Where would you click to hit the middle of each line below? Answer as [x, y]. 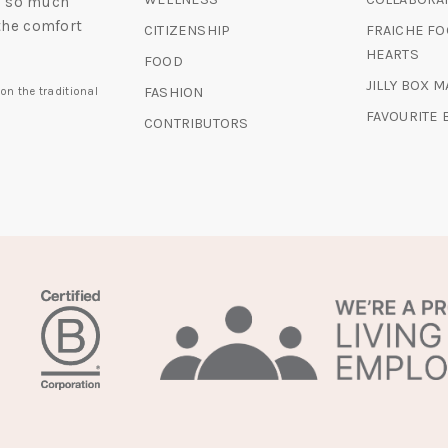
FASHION [174, 93]
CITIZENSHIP [187, 31]
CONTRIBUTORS [196, 124]
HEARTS [392, 55]
